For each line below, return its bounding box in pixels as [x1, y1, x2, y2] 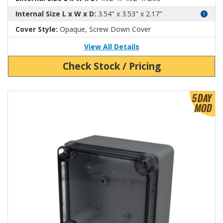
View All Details [84, 42, 139, 52]
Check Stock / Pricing [62, 59, 161, 73]
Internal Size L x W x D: [15, 9, 96, 19]
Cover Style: [15, 24, 58, 34]
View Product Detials [7, 91, 74, 101]
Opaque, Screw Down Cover [58, 24, 151, 34]
